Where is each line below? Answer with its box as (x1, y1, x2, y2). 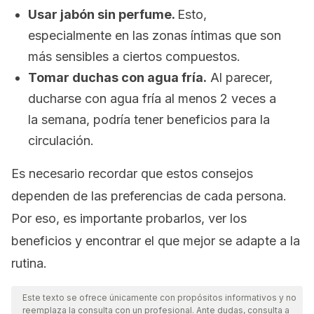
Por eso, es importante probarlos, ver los (11, 211, 247, 226)
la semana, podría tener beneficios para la (28, 112, 270, 127)
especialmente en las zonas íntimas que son (28, 28, 281, 43)
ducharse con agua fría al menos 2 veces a (28, 91, 276, 106)
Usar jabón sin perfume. (28, 7, 177, 22)
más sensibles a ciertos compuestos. (28, 49, 240, 64)
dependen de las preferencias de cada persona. (11, 189, 287, 203)
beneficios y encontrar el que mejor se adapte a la (11, 233, 300, 248)
